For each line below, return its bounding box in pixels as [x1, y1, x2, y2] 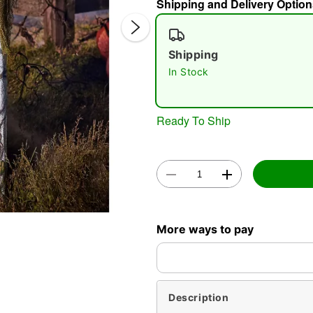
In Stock [168, 66, 209, 78]
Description [168, 291, 229, 304]
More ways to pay [156, 221, 254, 236]
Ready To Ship [156, 112, 231, 129]
